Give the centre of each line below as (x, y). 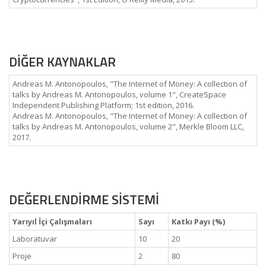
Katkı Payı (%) (198, 221)
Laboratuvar (35, 239)
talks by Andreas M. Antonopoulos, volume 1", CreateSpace (119, 94)
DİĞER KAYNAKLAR (62, 62)
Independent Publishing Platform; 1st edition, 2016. (103, 105)
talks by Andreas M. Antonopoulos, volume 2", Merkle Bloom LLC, (128, 126)
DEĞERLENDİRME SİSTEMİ (84, 199)
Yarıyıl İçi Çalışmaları (52, 221)
